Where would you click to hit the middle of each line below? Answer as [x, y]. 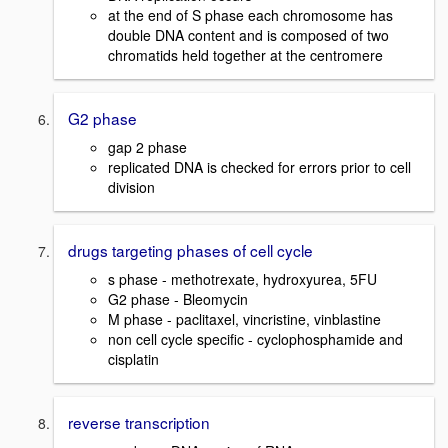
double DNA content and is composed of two [248, 35]
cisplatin [133, 358]
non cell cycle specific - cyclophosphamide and [255, 338]
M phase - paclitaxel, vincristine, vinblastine [244, 318]
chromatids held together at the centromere [245, 55]
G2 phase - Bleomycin [178, 298]
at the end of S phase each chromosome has [250, 15]
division [131, 187]
